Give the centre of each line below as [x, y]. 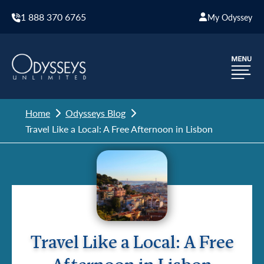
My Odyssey [230, 17]
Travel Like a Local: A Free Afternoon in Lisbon [119, 129]
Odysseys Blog [95, 113]
